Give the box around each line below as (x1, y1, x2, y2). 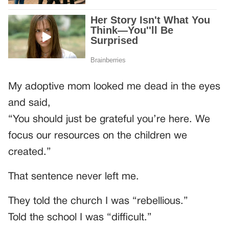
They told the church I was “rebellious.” (8, 196, 188, 206)
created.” (8, 147, 51, 157)
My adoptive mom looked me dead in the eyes (8, 82, 220, 91)
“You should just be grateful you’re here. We (8, 114, 210, 124)
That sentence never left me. (8, 172, 139, 181)
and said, (8, 98, 51, 108)
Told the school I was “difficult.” (8, 213, 152, 222)
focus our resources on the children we (8, 131, 187, 141)
